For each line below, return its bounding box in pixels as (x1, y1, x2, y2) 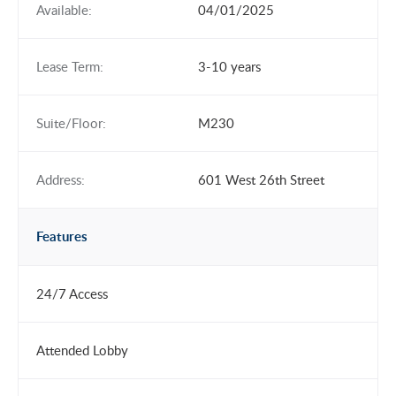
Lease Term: (36, 57, 103, 75)
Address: (36, 171, 85, 188)
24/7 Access (36, 285, 108, 302)
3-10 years (198, 57, 261, 75)
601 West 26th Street (198, 171, 324, 188)
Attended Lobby (36, 341, 128, 359)
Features (36, 227, 88, 246)
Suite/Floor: (36, 114, 106, 132)
